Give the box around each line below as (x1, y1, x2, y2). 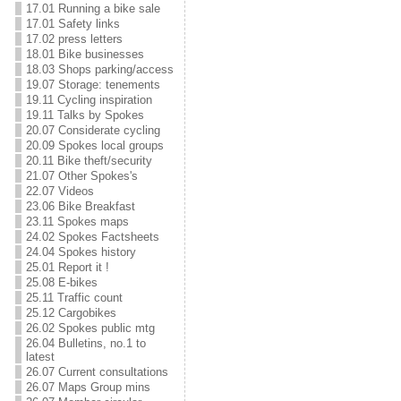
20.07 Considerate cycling (25, 124, 160, 137)
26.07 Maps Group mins (25, 380, 150, 394)
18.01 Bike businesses (25, 47, 144, 61)
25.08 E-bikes (25, 276, 98, 289)
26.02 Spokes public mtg (25, 321, 155, 335)
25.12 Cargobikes (25, 306, 116, 320)
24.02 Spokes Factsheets (25, 230, 159, 243)
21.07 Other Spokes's (25, 169, 138, 183)
